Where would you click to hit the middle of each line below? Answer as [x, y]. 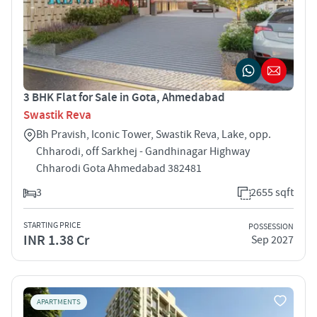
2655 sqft [272, 192]
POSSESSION [271, 227]
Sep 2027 [272, 240]
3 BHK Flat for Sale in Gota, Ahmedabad [124, 97]
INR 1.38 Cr [56, 240]
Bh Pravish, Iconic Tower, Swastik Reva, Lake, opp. [154, 134]
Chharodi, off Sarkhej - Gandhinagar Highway [143, 151]
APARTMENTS [59, 302]
